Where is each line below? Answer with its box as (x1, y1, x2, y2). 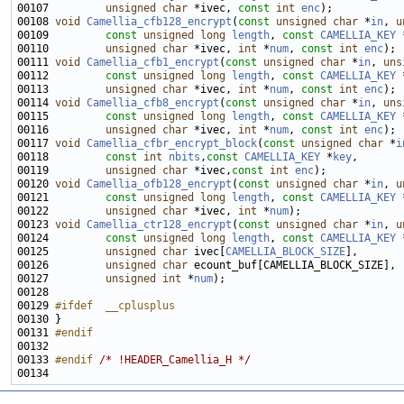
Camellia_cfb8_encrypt (87, 96, 219, 109)
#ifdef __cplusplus (55, 299, 175, 312)
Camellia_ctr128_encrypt (87, 218, 232, 231)
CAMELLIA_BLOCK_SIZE (225, 245, 345, 258)
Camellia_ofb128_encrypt (87, 178, 232, 190)
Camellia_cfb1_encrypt (87, 56, 219, 69)
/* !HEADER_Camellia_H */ (99, 353, 251, 366)
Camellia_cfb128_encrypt (87, 15, 232, 28)
